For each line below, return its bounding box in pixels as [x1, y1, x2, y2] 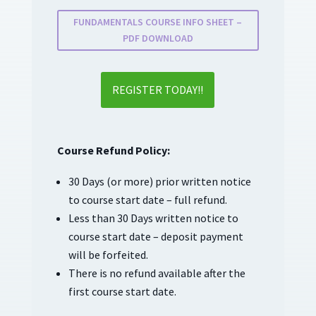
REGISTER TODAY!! [112, 83, 204, 97]
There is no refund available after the [68, 266, 245, 281]
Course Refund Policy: [56, 143, 170, 158]
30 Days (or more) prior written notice [68, 174, 251, 189]
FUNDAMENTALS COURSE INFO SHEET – [73, 16, 243, 29]
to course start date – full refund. [68, 193, 227, 207]
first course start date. [68, 284, 176, 299]
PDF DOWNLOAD [122, 32, 193, 45]
